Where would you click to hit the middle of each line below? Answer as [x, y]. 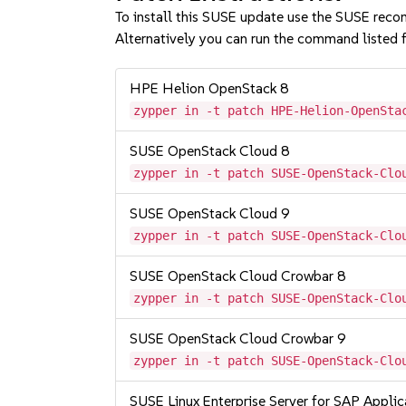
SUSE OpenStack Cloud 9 [210, 213]
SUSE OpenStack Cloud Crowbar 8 [238, 276]
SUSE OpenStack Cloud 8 [210, 151]
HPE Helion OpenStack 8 [210, 88]
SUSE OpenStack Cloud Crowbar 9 [238, 338]
